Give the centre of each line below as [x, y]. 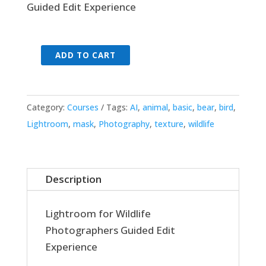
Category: [47, 107]
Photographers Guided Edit [110, 230]
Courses [83, 107]
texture [169, 124]
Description [73, 179]
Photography [124, 124]
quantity [46, 179]
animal [155, 107]
